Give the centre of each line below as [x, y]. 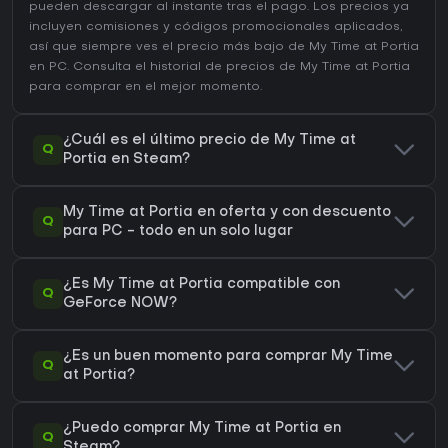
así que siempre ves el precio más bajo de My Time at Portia [224, 47]
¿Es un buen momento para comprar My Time [228, 357]
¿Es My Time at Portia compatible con [201, 285]
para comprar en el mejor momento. [145, 87]
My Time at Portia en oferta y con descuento [227, 213]
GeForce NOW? [120, 304]
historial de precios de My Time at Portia [280, 67]
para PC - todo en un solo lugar [178, 232]
